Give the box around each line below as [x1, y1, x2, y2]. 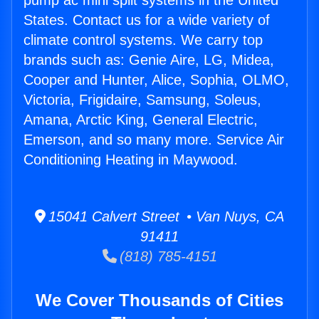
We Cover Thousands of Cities [36, 291, 283, 310]
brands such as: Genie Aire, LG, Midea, [23, 52, 274, 68]
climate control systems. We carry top [23, 32, 263, 48]
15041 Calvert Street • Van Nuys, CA [46, 209, 284, 225]
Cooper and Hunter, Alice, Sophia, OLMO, [23, 72, 289, 88]
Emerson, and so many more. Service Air [23, 132, 284, 148]
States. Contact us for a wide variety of [23, 12, 270, 28]
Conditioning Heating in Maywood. [23, 152, 238, 168]
